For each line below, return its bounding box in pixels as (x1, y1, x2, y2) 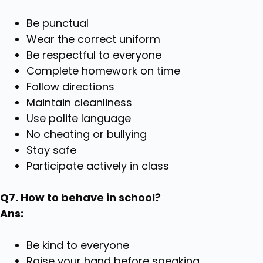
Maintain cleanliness (26, 95, 132, 110)
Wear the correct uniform (26, 31, 160, 46)
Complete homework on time (26, 63, 180, 78)
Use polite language (26, 110, 131, 126)
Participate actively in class (26, 158, 169, 173)
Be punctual (26, 15, 89, 31)
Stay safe (26, 142, 76, 157)
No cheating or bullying (26, 126, 147, 141)
